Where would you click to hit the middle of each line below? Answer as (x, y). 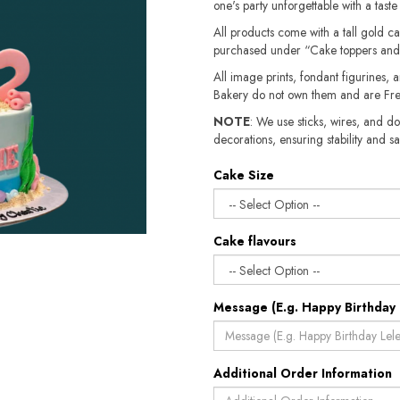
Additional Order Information (303, 373)
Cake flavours (255, 241)
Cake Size (244, 175)
